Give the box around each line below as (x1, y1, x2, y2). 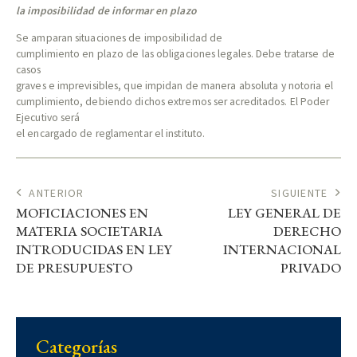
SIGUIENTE (270, 186, 328, 201)
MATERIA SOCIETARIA (16, 222, 163, 241)
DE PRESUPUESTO (16, 259, 132, 277)
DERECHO (273, 222, 341, 241)
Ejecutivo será (16, 111, 80, 125)
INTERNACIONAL (223, 241, 341, 259)
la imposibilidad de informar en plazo (16, 4, 196, 18)
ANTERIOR (29, 186, 84, 201)
